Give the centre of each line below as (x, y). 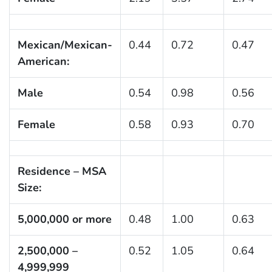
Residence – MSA (62, 171)
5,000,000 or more (64, 219)
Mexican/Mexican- (65, 45)
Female (36, 124)
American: (43, 61)
